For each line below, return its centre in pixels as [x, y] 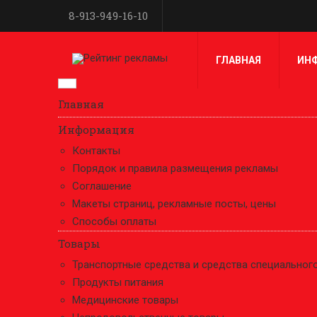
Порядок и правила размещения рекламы [175, 168]
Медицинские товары [125, 300]
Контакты [96, 151]
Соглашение [102, 186]
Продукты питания [118, 282]
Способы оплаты [114, 221]
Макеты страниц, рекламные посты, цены [174, 204]
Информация [96, 129]
